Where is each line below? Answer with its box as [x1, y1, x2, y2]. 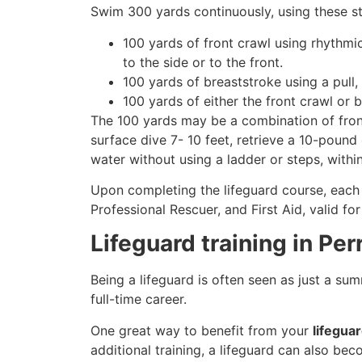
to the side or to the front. [123, 53, 283, 70]
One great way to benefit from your [90, 322, 313, 339]
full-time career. [90, 291, 187, 308]
